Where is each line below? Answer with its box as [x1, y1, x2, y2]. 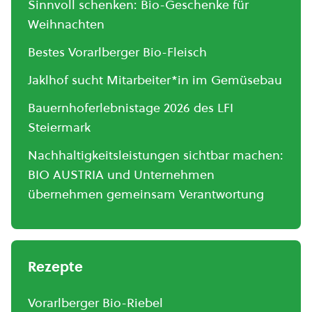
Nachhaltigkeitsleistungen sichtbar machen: [28, 146, 283, 164]
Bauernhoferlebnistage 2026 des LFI [28, 99, 233, 116]
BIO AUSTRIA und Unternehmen [28, 166, 214, 183]
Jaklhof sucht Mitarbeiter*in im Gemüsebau [28, 71, 282, 88]
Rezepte [28, 257, 83, 276]
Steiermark [28, 118, 91, 136]
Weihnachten [28, 15, 104, 33]
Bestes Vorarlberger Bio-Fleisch [28, 43, 207, 61]
